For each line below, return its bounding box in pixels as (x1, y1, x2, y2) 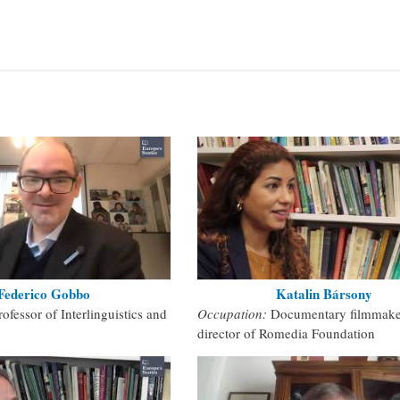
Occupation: (197, 304, 271, 322)
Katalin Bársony (275, 283, 372, 304)
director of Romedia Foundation (197, 323, 375, 342)
